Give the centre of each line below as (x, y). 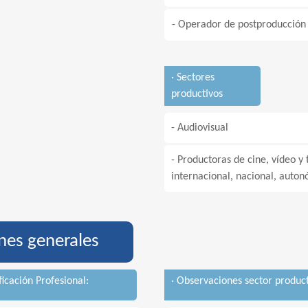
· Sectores (193, 78)
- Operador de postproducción (239, 25)
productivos (197, 94)
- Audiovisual (200, 128)
